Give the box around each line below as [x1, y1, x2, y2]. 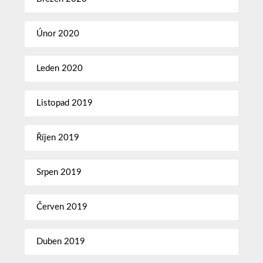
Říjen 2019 [36, 133, 80, 142]
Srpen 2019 [36, 167, 82, 177]
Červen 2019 [36, 202, 88, 211]
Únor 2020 [36, 29, 80, 38]
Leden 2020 [36, 63, 83, 73]
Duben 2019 [36, 237, 86, 246]
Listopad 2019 [36, 98, 93, 107]
